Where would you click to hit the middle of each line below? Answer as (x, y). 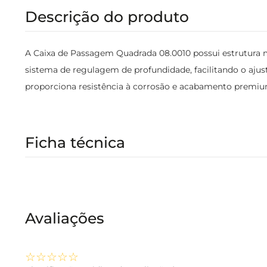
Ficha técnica (75, 142)
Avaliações (65, 218)
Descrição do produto (107, 17)
